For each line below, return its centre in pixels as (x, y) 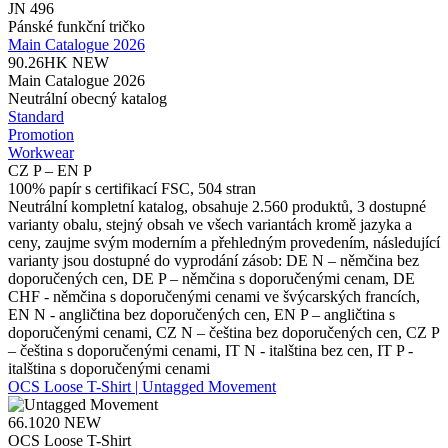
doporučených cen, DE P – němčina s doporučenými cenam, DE (211, 278)
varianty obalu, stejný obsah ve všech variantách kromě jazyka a (210, 224)
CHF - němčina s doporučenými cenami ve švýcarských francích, (214, 296)
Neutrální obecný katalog (87, 98)
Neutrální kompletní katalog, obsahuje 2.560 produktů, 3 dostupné (217, 206)
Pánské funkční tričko (76, 26)
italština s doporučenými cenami (109, 368)
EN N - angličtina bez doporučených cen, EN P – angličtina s (201, 314)
